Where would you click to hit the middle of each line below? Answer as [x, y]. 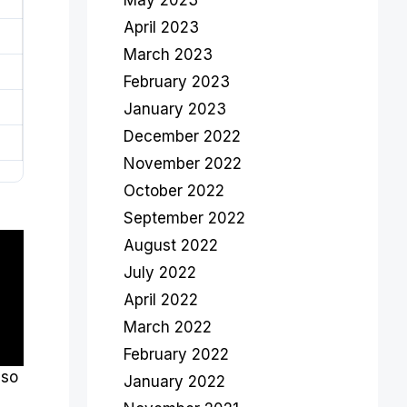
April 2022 [161, 300]
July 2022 [160, 273]
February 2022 [176, 354]
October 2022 [174, 191]
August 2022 [171, 245]
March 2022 [168, 327]
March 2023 [168, 55]
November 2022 [183, 164]
